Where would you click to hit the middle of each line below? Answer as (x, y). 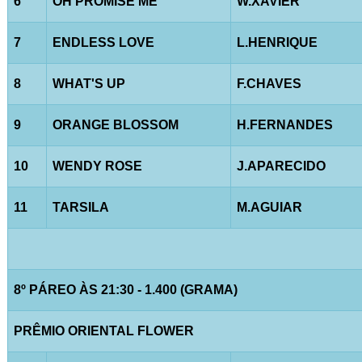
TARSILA (80, 207)
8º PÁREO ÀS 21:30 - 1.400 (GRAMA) (125, 289)
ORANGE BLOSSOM (115, 124)
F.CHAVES (269, 83)
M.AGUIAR (269, 207)
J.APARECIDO (281, 166)
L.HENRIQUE (277, 42)
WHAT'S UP (88, 83)
